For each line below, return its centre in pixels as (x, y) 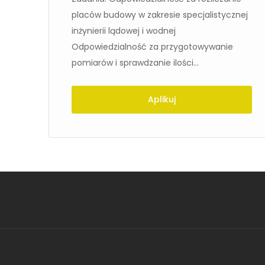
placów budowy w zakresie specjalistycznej (160, 15)
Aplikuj (162, 99)
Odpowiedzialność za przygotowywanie (152, 47)
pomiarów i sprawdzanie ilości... (135, 63)
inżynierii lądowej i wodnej (124, 31)
